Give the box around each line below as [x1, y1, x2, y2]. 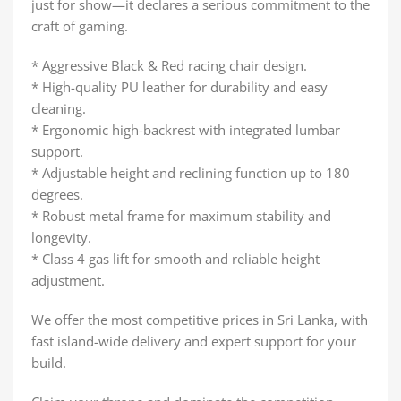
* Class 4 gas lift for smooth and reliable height [31, 249, 320, 268]
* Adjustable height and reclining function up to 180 [31, 163, 350, 182]
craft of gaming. [31, 16, 128, 35]
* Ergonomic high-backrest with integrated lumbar [31, 120, 340, 139]
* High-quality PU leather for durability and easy [31, 77, 328, 96]
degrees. [31, 184, 83, 203]
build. [31, 353, 66, 371]
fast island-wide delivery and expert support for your [31, 331, 356, 350]
